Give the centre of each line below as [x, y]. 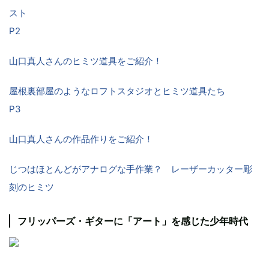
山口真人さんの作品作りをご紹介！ [81, 139]
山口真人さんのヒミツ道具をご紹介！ [86, 61]
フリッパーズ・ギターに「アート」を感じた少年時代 [133, 221]
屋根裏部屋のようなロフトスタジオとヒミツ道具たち [117, 91]
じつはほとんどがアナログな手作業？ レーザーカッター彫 [131, 169]
